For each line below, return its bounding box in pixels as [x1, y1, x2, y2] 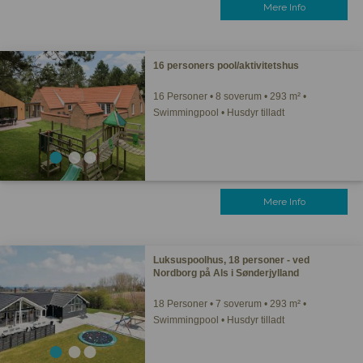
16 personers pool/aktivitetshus [153, 60, 300, 71]
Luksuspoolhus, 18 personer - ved [153, 254, 310, 266]
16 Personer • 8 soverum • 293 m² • [153, 91, 307, 102]
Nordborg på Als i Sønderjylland [153, 267, 300, 279]
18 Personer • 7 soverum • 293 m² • [153, 298, 307, 310]
